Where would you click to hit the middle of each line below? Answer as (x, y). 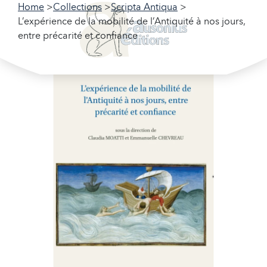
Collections (77, 7)
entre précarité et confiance (78, 35)
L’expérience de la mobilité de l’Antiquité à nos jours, (132, 21)
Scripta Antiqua (144, 7)
